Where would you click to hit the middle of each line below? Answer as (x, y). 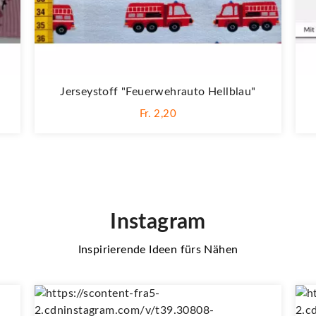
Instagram (158, 222)
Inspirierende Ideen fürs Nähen (158, 249)
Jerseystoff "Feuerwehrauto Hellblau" (158, 91)
